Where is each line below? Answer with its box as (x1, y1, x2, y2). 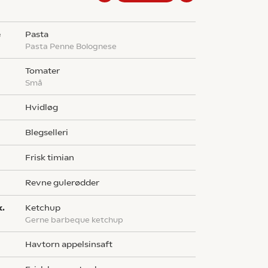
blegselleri (31, 127, 69, 138)
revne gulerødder (31, 178, 100, 188)
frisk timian (31, 153, 75, 163)
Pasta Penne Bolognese (31, 42, 117, 51)
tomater (29, 66, 60, 76)
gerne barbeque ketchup (31, 215, 124, 224)
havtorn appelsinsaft (32, 239, 113, 249)
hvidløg (32, 102, 59, 112)
